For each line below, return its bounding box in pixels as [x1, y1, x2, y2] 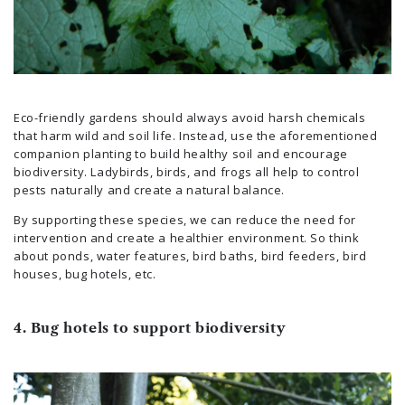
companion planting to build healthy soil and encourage [14, 146, 348, 163]
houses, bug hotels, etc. [14, 266, 156, 283]
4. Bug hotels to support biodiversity [14, 319, 286, 337]
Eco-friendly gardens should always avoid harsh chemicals [14, 109, 366, 127]
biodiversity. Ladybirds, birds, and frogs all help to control [14, 164, 360, 181]
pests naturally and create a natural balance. [14, 182, 286, 199]
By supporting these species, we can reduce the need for [14, 212, 357, 229]
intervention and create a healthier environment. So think [14, 230, 360, 247]
